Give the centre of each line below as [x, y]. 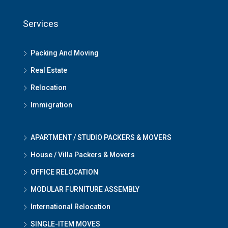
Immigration [51, 105]
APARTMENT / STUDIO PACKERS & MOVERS [101, 137]
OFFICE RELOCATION [64, 172]
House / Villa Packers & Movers [83, 154]
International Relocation [70, 206]
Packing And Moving [65, 53]
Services [41, 23]
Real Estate [49, 70]
